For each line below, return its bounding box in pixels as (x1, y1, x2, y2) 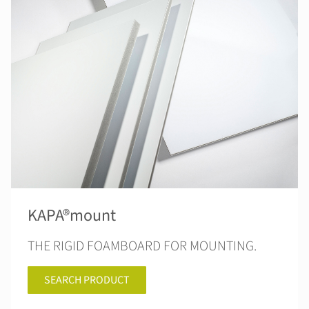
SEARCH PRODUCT (44, 272, 130, 288)
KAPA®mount (28, 203, 116, 228)
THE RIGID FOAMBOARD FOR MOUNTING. (28, 237, 257, 256)
